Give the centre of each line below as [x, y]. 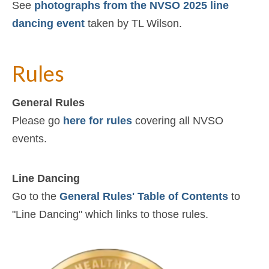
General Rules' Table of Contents [144, 196]
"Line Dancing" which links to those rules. [110, 214]
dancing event [48, 24]
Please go [38, 120]
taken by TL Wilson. [133, 24]
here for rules [98, 120]
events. [29, 138]
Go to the [36, 196]
